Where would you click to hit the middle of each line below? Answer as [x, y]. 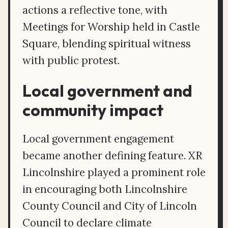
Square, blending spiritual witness [107, 43]
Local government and [107, 90]
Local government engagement [98, 138]
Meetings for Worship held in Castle [111, 26]
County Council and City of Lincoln [110, 206]
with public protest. [71, 60]
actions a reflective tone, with [95, 10]
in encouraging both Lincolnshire [105, 189]
